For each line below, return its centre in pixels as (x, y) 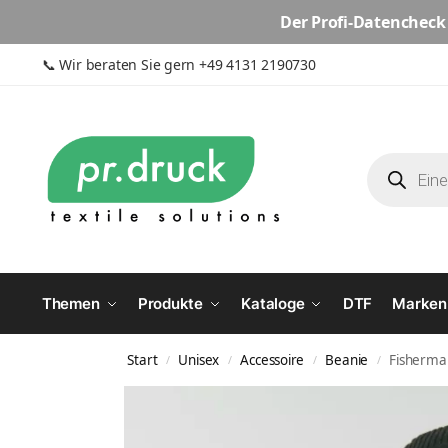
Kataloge (273, 304)
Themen (70, 304)
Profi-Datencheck (378, 22)
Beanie (347, 360)
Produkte (170, 304)
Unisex (199, 360)
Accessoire (272, 360)
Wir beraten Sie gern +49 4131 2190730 (187, 64)
